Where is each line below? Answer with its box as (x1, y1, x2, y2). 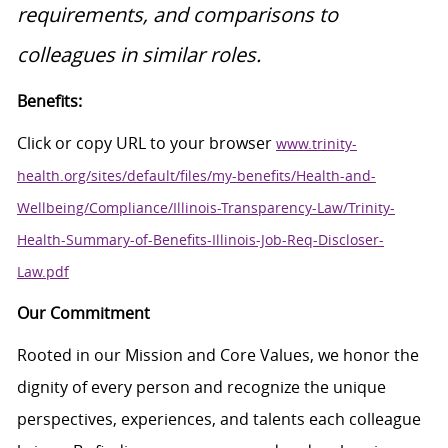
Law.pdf (16, 262, 69, 282)
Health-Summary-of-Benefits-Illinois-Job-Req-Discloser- (16, 230, 384, 250)
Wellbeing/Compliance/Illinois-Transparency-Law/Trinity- (16, 198, 395, 218)
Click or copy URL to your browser (16, 132, 276, 155)
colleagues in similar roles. (16, 41, 261, 69)
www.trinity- (275, 134, 357, 154)
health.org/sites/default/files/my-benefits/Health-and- (16, 166, 376, 186)
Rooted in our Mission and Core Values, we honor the (16, 344, 419, 367)
